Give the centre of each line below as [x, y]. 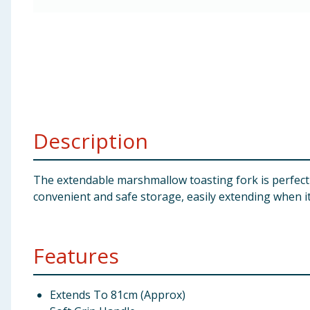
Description [91, 141]
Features [76, 256]
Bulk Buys [32, 119]
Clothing [30, 51]
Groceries [32, 85]
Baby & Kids [37, 17]
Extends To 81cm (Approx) [118, 295]
